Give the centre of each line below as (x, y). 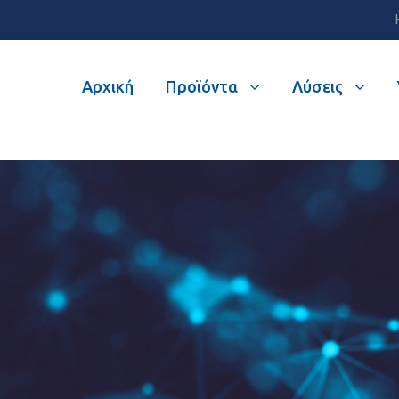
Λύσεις (318, 86)
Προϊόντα (202, 86)
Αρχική (108, 86)
